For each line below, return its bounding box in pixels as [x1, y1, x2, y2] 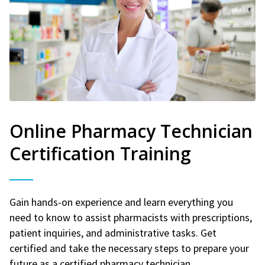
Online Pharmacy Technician [9, 118, 253, 143]
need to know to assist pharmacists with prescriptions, [9, 210, 252, 224]
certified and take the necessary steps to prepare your [9, 241, 249, 255]
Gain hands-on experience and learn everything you [9, 195, 233, 209]
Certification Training [9, 141, 191, 166]
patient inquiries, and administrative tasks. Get [9, 225, 216, 240]
